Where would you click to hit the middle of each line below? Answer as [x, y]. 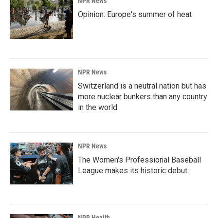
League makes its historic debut [133, 171]
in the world [98, 108]
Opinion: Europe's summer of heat [135, 15]
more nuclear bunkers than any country [143, 97]
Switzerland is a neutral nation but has [142, 86]
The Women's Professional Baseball [139, 160]
